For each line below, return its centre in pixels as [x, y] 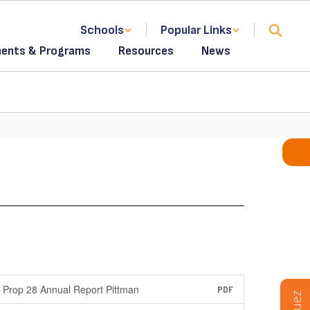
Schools [102, 30]
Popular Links [196, 30]
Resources [146, 51]
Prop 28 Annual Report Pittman [71, 289]
